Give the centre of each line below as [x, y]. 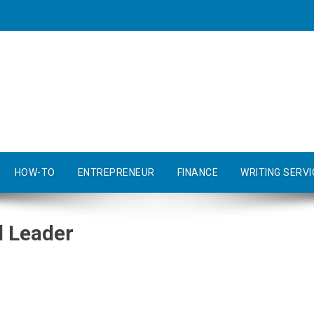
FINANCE [197, 172]
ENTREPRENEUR [116, 172]
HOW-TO [35, 172]
